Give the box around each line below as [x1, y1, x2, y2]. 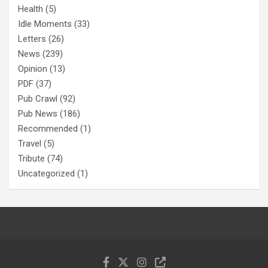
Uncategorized [18, 167, 75, 179]
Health [18, 3, 43, 14]
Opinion [18, 63, 47, 74]
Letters [18, 33, 46, 44]
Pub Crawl [18, 93, 57, 104]
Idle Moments [18, 18, 72, 29]
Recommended [18, 123, 78, 134]
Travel [18, 138, 41, 149]
